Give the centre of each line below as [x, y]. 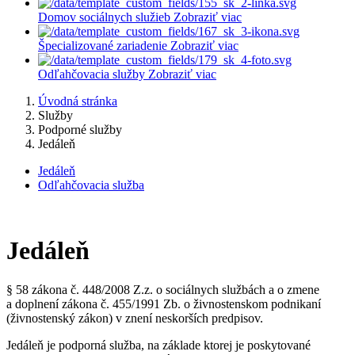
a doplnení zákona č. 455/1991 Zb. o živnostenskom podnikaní [164, 303]
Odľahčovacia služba [91, 185]
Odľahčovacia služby [92, 74]
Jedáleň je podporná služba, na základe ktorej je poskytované [158, 345]
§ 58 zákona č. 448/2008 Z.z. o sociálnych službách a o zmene [163, 289]
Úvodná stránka [78, 101]
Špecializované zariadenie [103, 46]
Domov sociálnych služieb [104, 17]
